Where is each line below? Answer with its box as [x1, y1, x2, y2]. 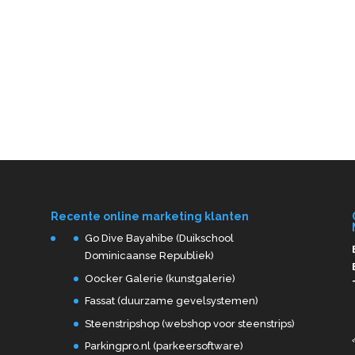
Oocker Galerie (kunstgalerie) [84, 272, 235, 284]
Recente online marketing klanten [50, 210, 249, 223]
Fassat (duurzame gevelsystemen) [84, 295, 258, 307]
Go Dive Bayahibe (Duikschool [84, 232, 234, 245]
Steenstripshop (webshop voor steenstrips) [84, 317, 295, 330]
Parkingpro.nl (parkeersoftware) [84, 340, 243, 353]
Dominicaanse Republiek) [84, 250, 214, 262]
